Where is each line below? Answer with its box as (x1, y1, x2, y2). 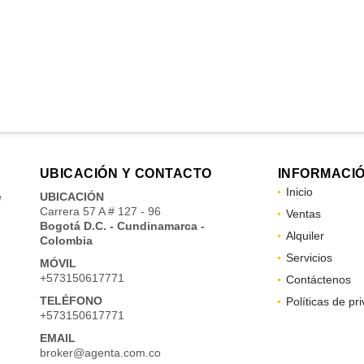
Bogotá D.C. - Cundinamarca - (39, 219, 205, 232)
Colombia (39, 233, 93, 247)
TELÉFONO (39, 293, 102, 307)
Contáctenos (285, 272, 351, 286)
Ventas (285, 206, 321, 220)
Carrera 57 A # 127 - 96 (39, 204, 161, 218)
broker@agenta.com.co (39, 345, 161, 359)
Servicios (285, 250, 332, 264)
